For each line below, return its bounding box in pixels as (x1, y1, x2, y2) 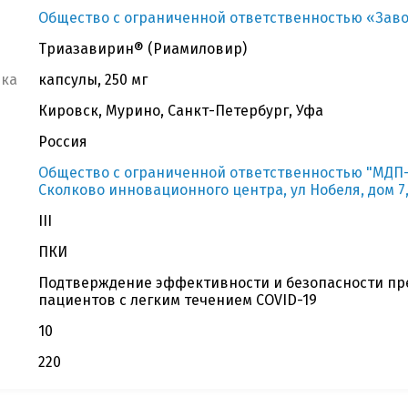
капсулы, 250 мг (38, 71, 148, 88)
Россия (38, 133, 87, 150)
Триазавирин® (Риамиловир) (38, 40, 247, 57)
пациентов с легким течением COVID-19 (38, 291, 317, 309)
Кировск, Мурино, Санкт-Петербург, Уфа (38, 102, 323, 119)
